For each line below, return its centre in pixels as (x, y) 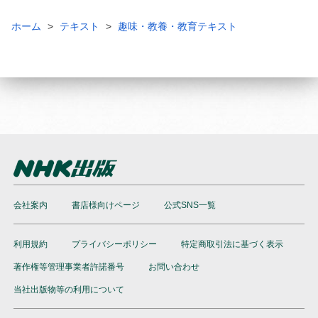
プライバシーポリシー (114, 244)
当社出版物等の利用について (69, 289)
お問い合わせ (174, 267)
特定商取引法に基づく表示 (232, 244)
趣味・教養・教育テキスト (177, 26)
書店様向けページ (106, 205)
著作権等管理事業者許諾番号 (69, 267)
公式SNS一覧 (190, 205)
